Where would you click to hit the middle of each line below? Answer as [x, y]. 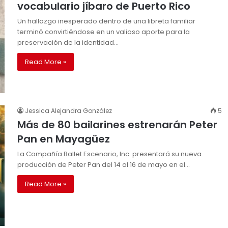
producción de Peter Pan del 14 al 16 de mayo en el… [104, 164]
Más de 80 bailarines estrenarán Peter [117, 124]
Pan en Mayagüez [64, 139]
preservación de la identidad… [68, 42]
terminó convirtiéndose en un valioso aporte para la [104, 32]
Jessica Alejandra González [68, 110]
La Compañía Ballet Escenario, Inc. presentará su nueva [109, 154]
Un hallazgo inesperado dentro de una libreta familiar [106, 21]
